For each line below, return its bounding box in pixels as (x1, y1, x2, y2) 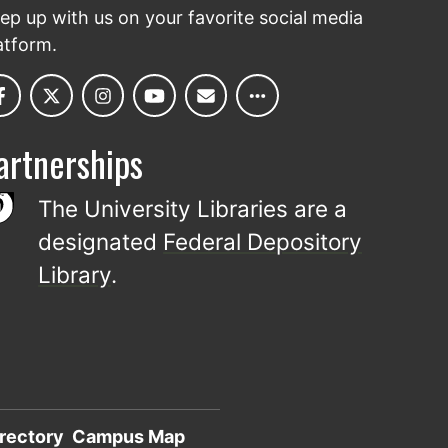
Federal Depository (163, 228, 363, 256)
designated (38, 228, 164, 256)
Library (38, 261, 112, 289)
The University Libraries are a (38, 195, 348, 223)
